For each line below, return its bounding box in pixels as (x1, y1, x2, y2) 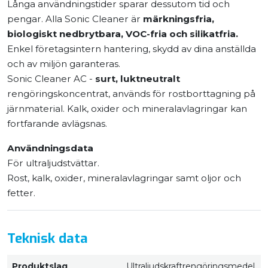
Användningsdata (7, 142, 93, 154)
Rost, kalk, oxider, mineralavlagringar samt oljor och (7, 172, 241, 184)
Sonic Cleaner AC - (7, 73, 93, 85)
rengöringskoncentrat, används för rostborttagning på (7, 88, 255, 100)
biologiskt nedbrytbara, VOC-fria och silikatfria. (7, 28, 238, 40)
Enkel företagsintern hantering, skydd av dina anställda (7, 43, 256, 55)
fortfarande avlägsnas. (7, 118, 107, 130)
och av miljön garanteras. (7, 58, 120, 70)
